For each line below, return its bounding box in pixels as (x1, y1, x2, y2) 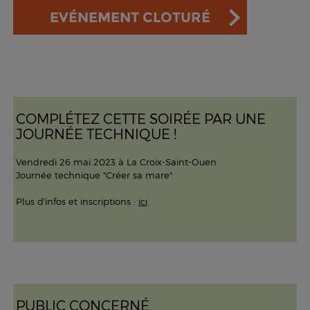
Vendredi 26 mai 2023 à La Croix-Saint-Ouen (15, 156, 217, 167)
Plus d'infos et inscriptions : (15, 196, 138, 207)
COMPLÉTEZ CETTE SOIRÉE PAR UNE (15, 110, 266, 127)
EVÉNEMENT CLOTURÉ (49, 9, 210, 26)
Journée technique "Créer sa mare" (15, 170, 172, 181)
